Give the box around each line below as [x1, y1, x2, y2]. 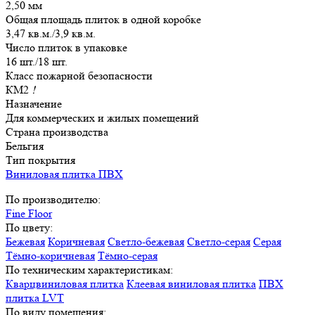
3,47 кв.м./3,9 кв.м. [6, 27, 96, 41]
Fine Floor [6, 207, 52, 221]
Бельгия [6, 139, 44, 153]
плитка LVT [6, 291, 64, 305]
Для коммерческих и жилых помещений [6, 111, 199, 125]
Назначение [6, 97, 62, 111]
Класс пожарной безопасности [6, 69, 153, 83]
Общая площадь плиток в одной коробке [6, 13, 201, 27]
